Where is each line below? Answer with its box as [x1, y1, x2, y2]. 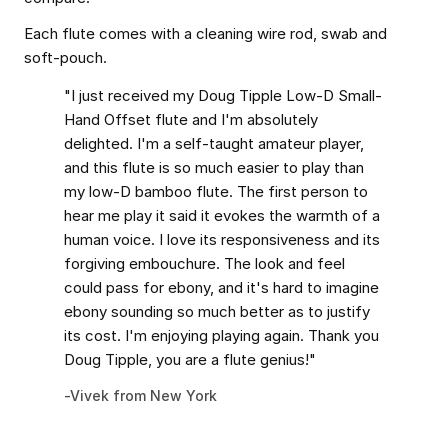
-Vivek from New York [64, 387, 217, 404]
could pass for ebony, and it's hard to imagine [64, 278, 379, 297]
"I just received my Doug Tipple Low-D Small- [64, 86, 382, 105]
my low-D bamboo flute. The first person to [64, 182, 368, 201]
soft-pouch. [24, 48, 107, 67]
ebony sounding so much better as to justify [64, 302, 370, 321]
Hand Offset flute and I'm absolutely [64, 110, 318, 129]
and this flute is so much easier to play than [64, 158, 364, 177]
